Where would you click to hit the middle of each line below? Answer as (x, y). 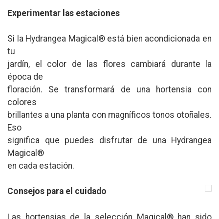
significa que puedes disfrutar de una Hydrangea (109, 140)
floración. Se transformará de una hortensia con (109, 89)
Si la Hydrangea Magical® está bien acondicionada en (109, 38)
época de (25, 77)
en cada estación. (41, 165)
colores (22, 102)
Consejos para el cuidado (57, 191)
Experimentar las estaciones (64, 13)
